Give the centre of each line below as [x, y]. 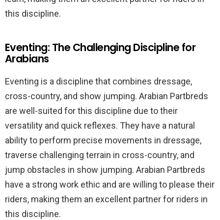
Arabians [27, 59]
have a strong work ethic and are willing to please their [110, 184]
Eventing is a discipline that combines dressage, [98, 81]
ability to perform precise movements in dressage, [103, 140]
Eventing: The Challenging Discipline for [100, 47]
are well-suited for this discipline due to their [91, 111]
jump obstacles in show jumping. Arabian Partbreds [105, 170]
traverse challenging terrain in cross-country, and [100, 155]
